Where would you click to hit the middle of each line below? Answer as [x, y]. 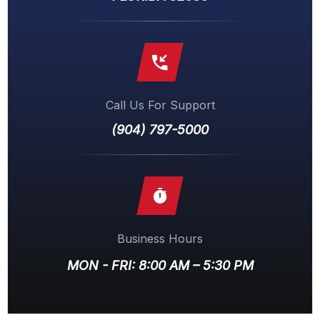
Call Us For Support [160, 105]
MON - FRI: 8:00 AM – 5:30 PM [160, 265]
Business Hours [160, 238]
